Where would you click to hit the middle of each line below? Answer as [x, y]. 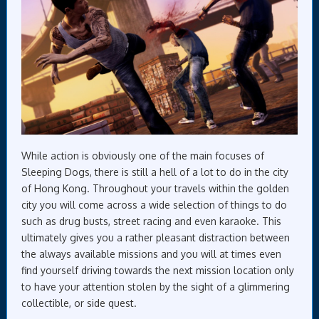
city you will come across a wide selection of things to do [154, 204]
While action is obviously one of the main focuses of [143, 155]
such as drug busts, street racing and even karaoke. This [151, 221]
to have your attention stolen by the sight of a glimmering [156, 286]
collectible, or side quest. [79, 303]
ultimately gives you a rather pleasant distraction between [156, 237]
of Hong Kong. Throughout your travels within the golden [155, 188]
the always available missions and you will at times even [151, 253]
